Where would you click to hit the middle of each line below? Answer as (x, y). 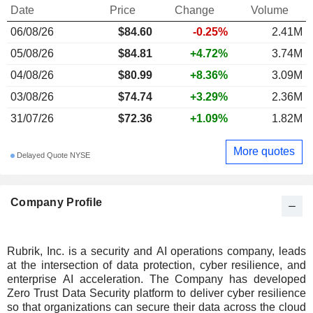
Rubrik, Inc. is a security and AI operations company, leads (156, 251)
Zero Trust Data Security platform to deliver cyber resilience (156, 293)
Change (194, 10)
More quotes (264, 152)
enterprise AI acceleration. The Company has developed (156, 279)
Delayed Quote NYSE (52, 155)
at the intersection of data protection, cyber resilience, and (156, 265)
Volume (269, 10)
